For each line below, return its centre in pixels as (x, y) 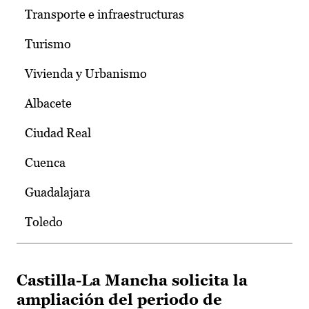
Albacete (48, 103)
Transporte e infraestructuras (104, 14)
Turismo (48, 44)
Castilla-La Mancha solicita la (132, 281)
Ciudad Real (58, 133)
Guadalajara (58, 192)
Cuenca (45, 163)
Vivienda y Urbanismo (86, 74)
